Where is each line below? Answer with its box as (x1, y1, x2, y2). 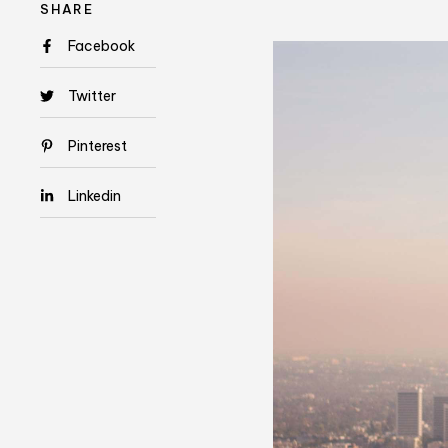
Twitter (68, 87, 117, 106)
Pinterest (68, 137, 128, 156)
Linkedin (68, 187, 122, 206)
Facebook (68, 37, 136, 56)
